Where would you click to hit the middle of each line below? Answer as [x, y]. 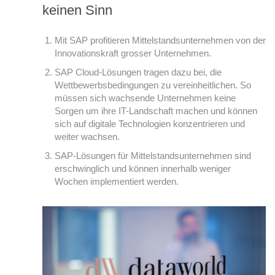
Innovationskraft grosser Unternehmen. [133, 53]
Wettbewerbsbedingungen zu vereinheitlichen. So [153, 85]
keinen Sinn [77, 10]
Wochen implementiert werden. [117, 181]
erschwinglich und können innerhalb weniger [143, 168]
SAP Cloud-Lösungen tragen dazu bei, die [138, 72]
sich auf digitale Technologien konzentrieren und [150, 124]
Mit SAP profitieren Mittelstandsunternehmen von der [160, 40]
